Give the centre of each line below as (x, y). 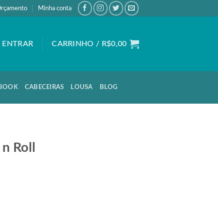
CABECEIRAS (44, 87)
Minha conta (55, 8)
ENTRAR (18, 44)
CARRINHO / (77, 44)
